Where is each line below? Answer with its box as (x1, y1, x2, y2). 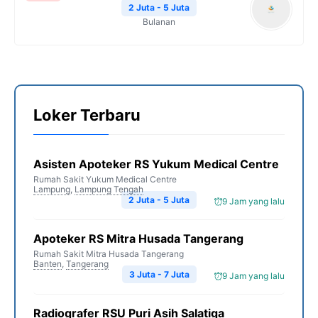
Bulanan (143, 16, 175, 27)
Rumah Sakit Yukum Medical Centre (33, 174, 177, 185)
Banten (33, 258, 62, 269)
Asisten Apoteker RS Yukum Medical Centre (33, 157, 279, 171)
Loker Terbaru (33, 106, 141, 124)
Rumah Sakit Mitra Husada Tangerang (33, 248, 184, 259)
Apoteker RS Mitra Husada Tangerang (33, 231, 243, 246)
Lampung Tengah (75, 184, 143, 194)
